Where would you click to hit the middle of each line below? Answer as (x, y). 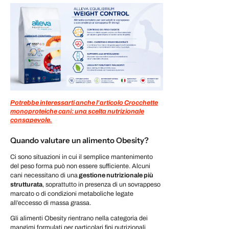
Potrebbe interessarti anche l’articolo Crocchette (84, 102)
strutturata (26, 184)
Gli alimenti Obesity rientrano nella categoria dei (79, 219)
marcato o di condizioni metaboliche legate (72, 193)
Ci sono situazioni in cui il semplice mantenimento (82, 157)
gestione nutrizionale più (116, 175)
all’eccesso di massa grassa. (51, 203)
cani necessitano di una (44, 175)
